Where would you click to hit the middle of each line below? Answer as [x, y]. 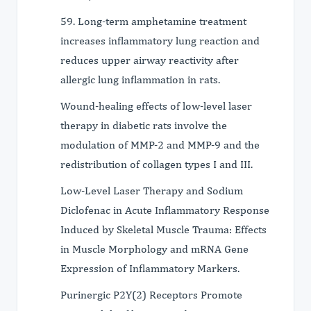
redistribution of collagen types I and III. [157, 164]
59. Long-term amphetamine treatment [153, 21]
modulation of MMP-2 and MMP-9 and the [160, 145]
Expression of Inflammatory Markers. [150, 268]
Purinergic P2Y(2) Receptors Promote [151, 295]
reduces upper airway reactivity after [150, 60]
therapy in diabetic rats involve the [144, 125]
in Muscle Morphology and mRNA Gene [154, 249]
